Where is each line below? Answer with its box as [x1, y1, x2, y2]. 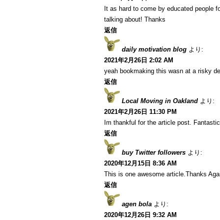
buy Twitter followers [122, 149, 186, 156]
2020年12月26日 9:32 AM [104, 211, 177, 219]
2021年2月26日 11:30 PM [104, 108, 177, 115]
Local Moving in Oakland [122, 97, 198, 105]
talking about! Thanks [104, 16, 165, 23]
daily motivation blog [122, 46, 187, 53]
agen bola [122, 200, 152, 208]
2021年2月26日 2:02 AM [104, 56, 173, 64]
